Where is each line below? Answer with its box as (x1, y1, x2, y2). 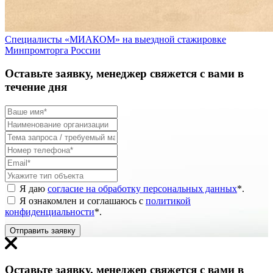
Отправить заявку (10, 226, 76, 236)
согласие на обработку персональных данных (48, 183, 237, 194)
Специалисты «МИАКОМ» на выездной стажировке (5, 34, 226, 44)
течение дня (5, 80, 67, 94)
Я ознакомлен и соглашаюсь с (19, 196, 146, 207)
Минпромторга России (5, 44, 101, 55)
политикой (146, 196, 191, 207)
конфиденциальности (5, 207, 94, 218)
